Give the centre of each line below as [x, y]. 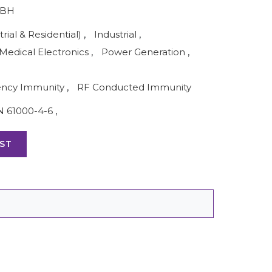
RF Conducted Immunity [134, 87]
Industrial [115, 34]
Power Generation [143, 52]
